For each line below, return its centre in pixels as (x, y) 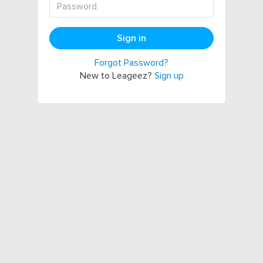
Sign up (169, 76)
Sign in (131, 38)
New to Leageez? (117, 76)
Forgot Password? (131, 63)
